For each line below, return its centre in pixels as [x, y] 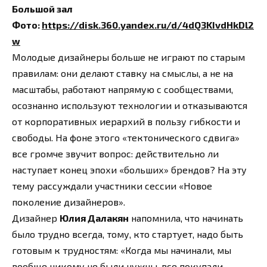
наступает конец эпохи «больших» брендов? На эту [129, 170]
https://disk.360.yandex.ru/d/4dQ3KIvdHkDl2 [148, 25]
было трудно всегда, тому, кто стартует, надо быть [128, 234]
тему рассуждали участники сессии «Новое [112, 186]
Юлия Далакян [94, 218]
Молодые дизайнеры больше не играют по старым [128, 57]
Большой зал [42, 9]
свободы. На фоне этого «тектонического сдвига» [126, 138]
